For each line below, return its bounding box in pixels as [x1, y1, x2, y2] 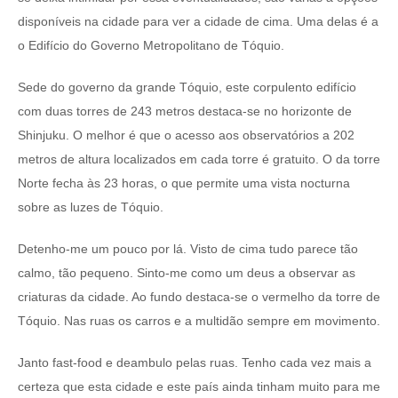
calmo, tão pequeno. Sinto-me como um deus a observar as [18, 266, 355, 281]
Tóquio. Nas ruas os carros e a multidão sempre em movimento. [18, 314, 380, 329]
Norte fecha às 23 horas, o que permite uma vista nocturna [18, 176, 350, 191]
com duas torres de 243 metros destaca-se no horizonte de [18, 104, 352, 119]
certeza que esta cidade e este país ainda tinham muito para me [18, 379, 380, 394]
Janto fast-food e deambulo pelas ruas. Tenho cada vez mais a [18, 355, 371, 370]
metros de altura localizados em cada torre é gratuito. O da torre [18, 152, 380, 167]
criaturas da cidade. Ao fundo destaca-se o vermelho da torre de [18, 290, 380, 305]
